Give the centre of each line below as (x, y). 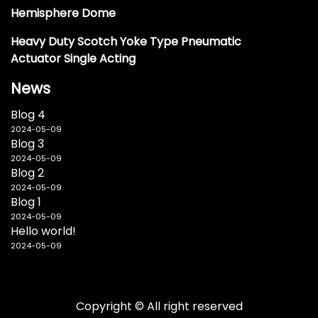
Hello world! (43, 231)
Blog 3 (27, 144)
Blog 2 (27, 173)
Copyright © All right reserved (159, 307)
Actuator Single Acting (73, 59)
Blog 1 (26, 202)
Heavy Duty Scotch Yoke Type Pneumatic (126, 42)
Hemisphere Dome (63, 13)
